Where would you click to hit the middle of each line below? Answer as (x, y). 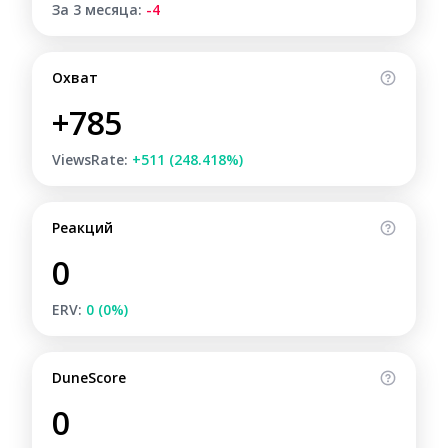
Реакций (82, 227)
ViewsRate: (92, 159)
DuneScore (89, 377)
